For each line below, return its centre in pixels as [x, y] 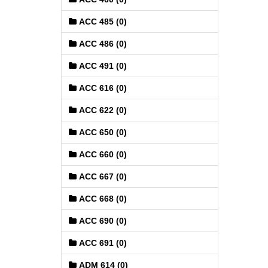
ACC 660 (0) [102, 154]
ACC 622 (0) [102, 110]
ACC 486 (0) [102, 44]
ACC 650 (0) [102, 132]
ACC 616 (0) [102, 88]
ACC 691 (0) [102, 243]
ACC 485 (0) [102, 22]
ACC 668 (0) [102, 199]
